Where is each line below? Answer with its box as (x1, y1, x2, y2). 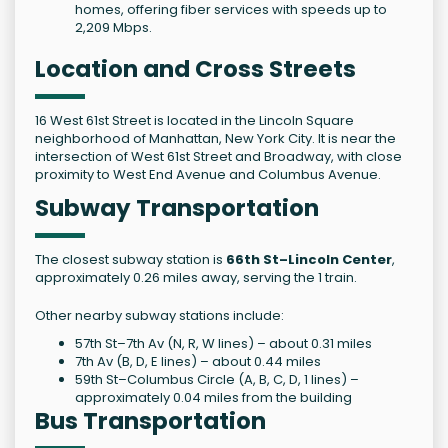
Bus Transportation (35, 405, 266, 438)
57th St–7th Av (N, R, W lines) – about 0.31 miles (75, 334, 372, 354)
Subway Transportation (35, 192, 319, 225)
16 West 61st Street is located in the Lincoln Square (35, 111, 354, 131)
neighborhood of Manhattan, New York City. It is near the (35, 129, 396, 149)
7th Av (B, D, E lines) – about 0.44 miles (75, 352, 321, 372)
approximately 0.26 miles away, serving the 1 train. (35, 268, 357, 288)
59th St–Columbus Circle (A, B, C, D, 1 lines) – (75, 370, 359, 390)
